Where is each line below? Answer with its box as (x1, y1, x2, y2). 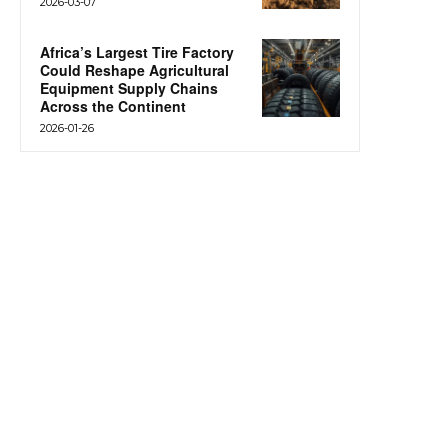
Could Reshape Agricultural (40, 59, 229, 80)
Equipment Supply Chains (40, 77, 218, 98)
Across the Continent (40, 95, 186, 116)
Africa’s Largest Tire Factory (40, 41, 234, 62)
